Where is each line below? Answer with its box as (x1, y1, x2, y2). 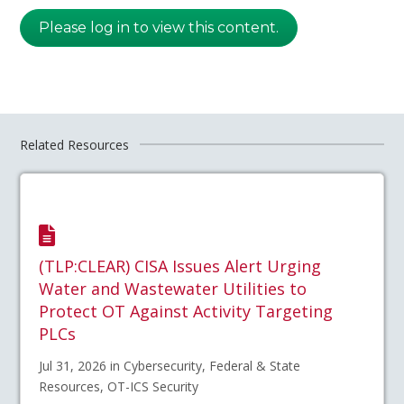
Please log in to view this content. (39, 18, 280, 36)
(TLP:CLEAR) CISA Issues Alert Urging (39, 254, 322, 277)
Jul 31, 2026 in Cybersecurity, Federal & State (39, 356, 301, 374)
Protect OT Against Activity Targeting (39, 299, 334, 322)
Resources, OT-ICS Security (39, 377, 199, 395)
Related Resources (20, 135, 130, 153)
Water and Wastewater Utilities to (39, 277, 308, 299)
